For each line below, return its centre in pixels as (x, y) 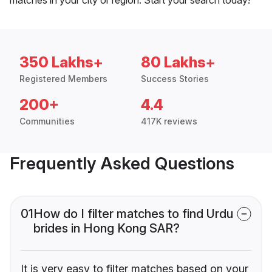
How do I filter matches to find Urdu (133, 213)
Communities (47, 121)
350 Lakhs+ (61, 62)
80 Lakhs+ (178, 62)
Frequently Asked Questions (122, 163)
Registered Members (63, 78)
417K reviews (169, 121)
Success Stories (175, 78)
